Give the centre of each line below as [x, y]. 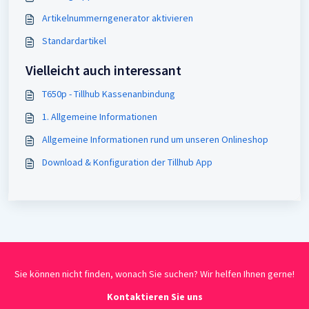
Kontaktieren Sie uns [154, 297]
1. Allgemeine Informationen [100, 117]
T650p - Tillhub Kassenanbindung [109, 94]
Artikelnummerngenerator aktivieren [118, 18]
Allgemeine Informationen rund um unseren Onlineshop [155, 140]
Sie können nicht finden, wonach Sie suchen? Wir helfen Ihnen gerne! [154, 274]
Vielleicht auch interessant [103, 70]
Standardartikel [74, 41]
